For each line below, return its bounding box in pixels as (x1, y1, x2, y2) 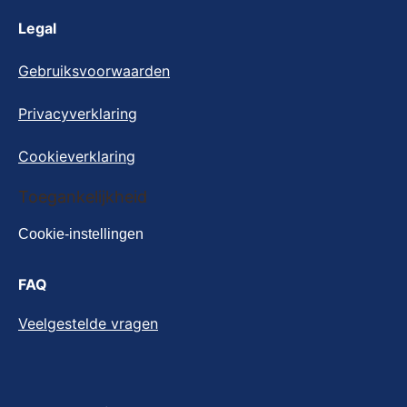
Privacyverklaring (18, 104, 137, 123)
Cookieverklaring (18, 147, 135, 165)
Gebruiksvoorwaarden (18, 62, 170, 80)
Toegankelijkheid (18, 187, 147, 206)
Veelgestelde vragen (18, 314, 158, 333)
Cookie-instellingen (18, 226, 144, 242)
